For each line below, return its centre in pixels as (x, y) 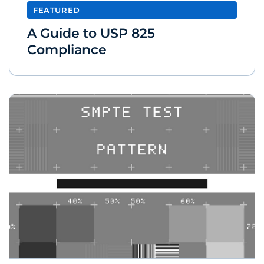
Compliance (67, 49)
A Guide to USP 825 (91, 33)
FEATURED (57, 10)
